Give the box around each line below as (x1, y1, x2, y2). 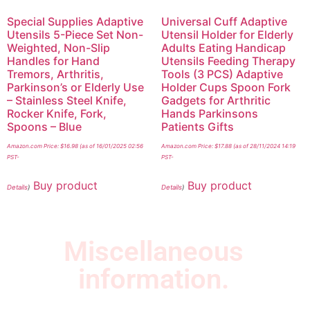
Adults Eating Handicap (161, 41, 286, 55)
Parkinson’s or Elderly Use (7, 80, 144, 95)
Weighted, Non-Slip (7, 41, 110, 55)
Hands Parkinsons (161, 107, 258, 121)
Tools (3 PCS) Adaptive (161, 67, 283, 82)
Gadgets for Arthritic (161, 93, 271, 108)
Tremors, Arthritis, (7, 67, 104, 82)
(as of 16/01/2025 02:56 (78, 143, 143, 150)
